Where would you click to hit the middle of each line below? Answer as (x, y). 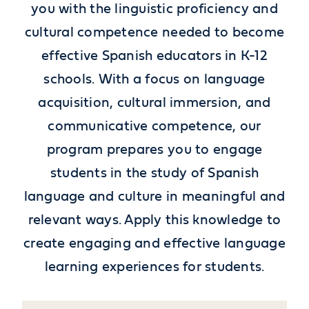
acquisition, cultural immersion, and (154, 102)
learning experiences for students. (154, 267)
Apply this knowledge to (201, 220)
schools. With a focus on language (154, 79)
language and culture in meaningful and (154, 196)
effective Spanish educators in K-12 (154, 56)
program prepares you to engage (154, 149)
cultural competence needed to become (154, 32)
